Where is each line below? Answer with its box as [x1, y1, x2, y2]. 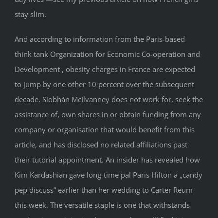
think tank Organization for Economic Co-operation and [15, 49, 200, 59]
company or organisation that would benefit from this [15, 124, 195, 134]
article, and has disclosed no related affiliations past [15, 139, 187, 149]
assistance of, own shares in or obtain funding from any [15, 109, 201, 119]
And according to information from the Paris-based [15, 34, 185, 44]
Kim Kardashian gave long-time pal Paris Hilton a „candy [15, 169, 202, 180]
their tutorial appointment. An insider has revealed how [15, 154, 200, 164]
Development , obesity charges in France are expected [15, 64, 195, 74]
